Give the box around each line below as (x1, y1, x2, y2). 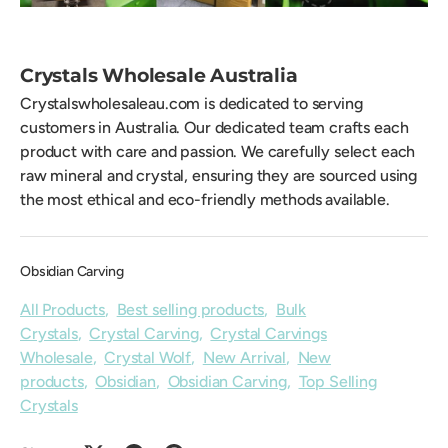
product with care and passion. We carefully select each (20, 142, 416, 162)
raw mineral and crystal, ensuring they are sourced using (20, 166, 418, 186)
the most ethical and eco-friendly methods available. (20, 190, 390, 210)
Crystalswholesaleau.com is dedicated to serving (20, 94, 363, 114)
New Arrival (202, 348, 286, 368)
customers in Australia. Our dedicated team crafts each (20, 118, 409, 138)
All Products (20, 300, 106, 320)
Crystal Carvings (210, 324, 327, 344)
